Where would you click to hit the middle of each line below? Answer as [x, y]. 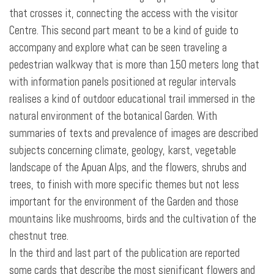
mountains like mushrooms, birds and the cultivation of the [133, 219]
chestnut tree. [39, 236]
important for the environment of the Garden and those [124, 202]
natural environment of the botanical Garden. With [113, 116]
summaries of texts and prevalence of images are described [134, 133]
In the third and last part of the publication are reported [124, 253]
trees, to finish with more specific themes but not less [124, 185]
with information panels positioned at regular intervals [123, 82]
